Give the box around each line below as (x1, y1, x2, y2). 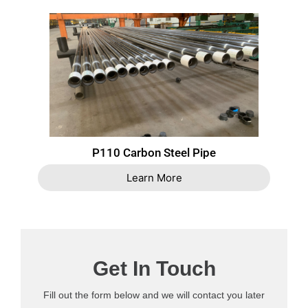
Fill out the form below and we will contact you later (43, 289, 265, 300)
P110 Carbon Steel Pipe (92, 145, 216, 159)
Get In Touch (92, 256, 216, 280)
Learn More (126, 170, 182, 184)
